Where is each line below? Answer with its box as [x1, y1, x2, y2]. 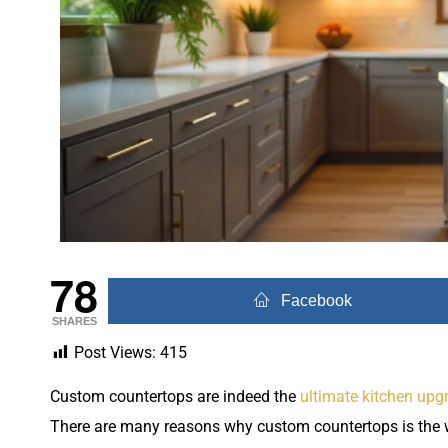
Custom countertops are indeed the [50, 387, 300, 407]
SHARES [51, 315, 97, 327]
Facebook [281, 292, 353, 309]
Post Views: [74, 343, 156, 362]
